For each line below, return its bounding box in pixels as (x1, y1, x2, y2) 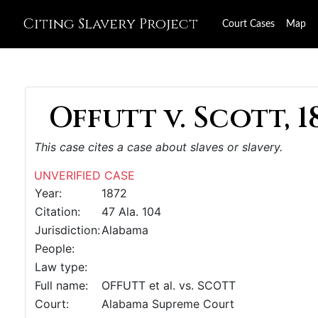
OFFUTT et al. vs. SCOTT (102, 278, 236, 292)
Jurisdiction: (35, 223, 100, 237)
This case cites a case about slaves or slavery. (34, 140, 283, 154)
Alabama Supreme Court (102, 297, 234, 311)
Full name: (35, 278, 88, 292)
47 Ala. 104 (102, 204, 161, 219)
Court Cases (222, 19, 275, 29)
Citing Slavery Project (23, 14, 198, 33)
